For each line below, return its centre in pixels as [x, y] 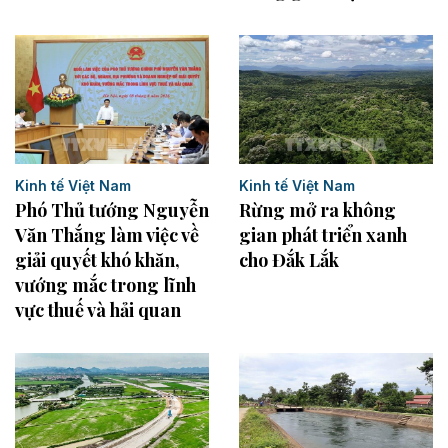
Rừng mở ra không [317, 209]
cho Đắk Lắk [289, 259]
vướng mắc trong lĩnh [105, 285]
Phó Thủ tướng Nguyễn [112, 210]
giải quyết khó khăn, [97, 260]
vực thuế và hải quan [98, 310]
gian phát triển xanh [323, 234]
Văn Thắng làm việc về [107, 235]
